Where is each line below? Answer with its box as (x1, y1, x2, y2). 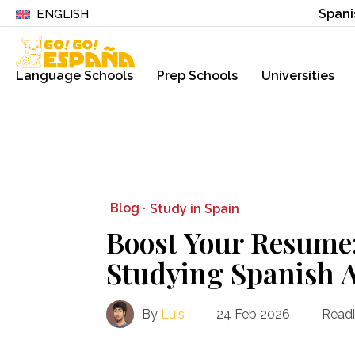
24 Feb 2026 (216, 307, 291, 323)
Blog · (110, 200, 147, 216)
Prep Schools (157, 67, 238, 83)
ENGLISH (36, 7, 89, 21)
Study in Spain (150, 200, 240, 216)
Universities (261, 67, 334, 83)
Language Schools (16, 67, 133, 83)
